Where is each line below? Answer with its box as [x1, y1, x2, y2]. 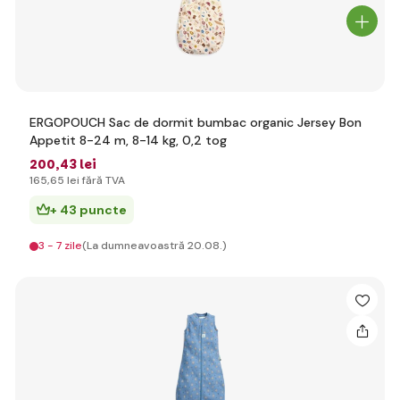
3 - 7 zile [38, 238, 82, 253]
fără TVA [79, 173, 125, 187]
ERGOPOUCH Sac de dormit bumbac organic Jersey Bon [29, 114, 362, 130]
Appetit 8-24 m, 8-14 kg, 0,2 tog [29, 132, 227, 148]
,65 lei [47, 173, 79, 187]
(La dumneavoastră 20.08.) [82, 238, 227, 253]
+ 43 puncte [50, 202, 127, 218]
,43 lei [55, 155, 96, 173]
